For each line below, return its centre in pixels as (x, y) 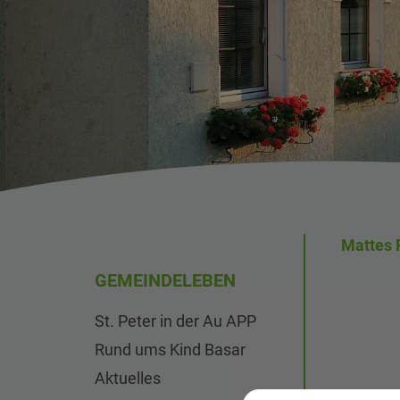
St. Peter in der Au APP (175, 321)
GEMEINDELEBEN (165, 280)
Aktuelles (128, 378)
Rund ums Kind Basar (170, 350)
